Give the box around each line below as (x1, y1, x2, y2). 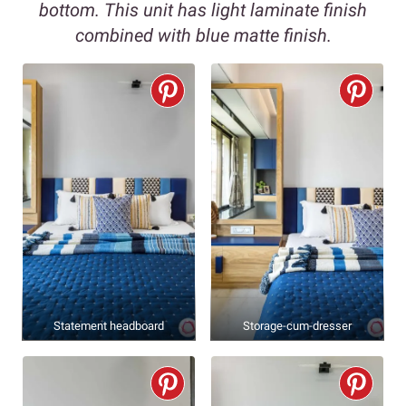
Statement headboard (53, 319, 164, 333)
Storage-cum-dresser (243, 319, 352, 333)
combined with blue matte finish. (74, 24, 332, 47)
